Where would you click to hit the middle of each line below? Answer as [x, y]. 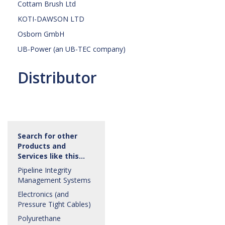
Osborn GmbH [41, 34]
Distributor [57, 78]
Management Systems [54, 180]
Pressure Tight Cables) [54, 204]
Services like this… [51, 156]
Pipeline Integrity [44, 170]
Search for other [47, 136]
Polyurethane [39, 218]
